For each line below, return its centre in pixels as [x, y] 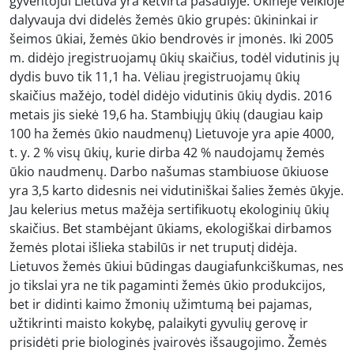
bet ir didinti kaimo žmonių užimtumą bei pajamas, [161, 304]
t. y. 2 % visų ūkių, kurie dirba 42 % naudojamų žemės [167, 152]
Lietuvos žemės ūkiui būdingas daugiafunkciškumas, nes [177, 266]
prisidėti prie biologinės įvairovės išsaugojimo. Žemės [168, 342]
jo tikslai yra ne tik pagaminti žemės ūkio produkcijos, [168, 285]
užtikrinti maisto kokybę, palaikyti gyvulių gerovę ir [159, 323]
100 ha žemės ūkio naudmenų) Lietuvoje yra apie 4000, [172, 133]
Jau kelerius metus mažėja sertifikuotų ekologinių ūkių [169, 209]
